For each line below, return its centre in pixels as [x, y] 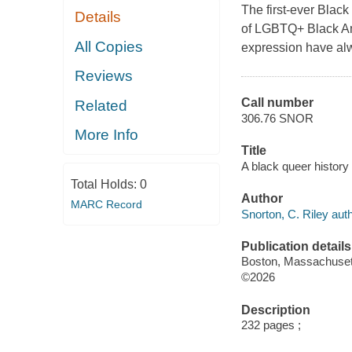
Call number [277, 103]
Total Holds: [105, 184]
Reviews [104, 76]
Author [262, 199]
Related [101, 105]
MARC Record [106, 204]
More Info [107, 135]
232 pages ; [271, 325]
